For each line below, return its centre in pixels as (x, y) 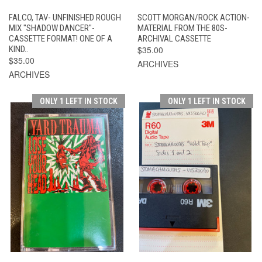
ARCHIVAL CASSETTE (174, 38)
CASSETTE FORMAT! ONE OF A (61, 38)
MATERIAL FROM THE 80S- (182, 28)
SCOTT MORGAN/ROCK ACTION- (193, 17)
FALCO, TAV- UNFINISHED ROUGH (65, 17)
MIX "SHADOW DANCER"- (52, 28)
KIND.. (18, 49)
